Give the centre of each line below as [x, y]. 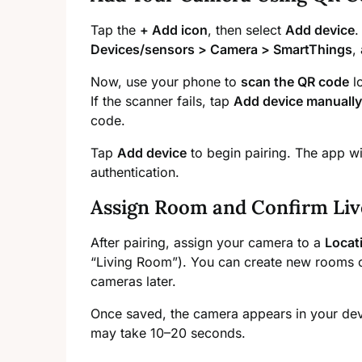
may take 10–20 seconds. [168, 333]
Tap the [115, 30]
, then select [246, 30]
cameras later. [133, 282]
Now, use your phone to [166, 82]
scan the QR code [295, 82]
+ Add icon [174, 30]
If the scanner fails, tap [162, 101]
